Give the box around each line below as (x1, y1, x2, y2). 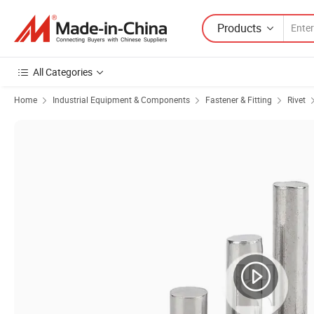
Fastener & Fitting (205, 94, 272, 105)
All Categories (33, 65, 93, 78)
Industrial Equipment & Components (53, 94, 190, 105)
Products (217, 20, 261, 36)
